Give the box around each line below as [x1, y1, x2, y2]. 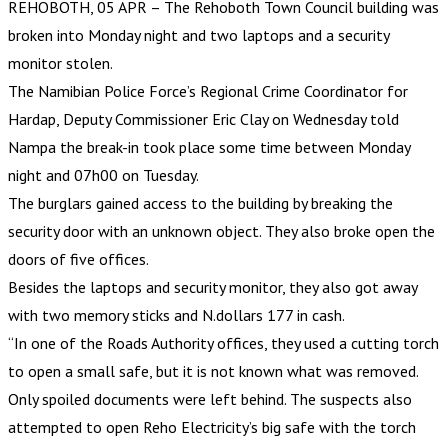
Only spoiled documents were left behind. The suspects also [8, 388, 412, 409]
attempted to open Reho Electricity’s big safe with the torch [8, 416, 416, 437]
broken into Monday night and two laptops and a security [8, 24, 389, 45]
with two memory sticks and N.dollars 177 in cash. [8, 304, 345, 325]
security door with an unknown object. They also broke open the [8, 220, 435, 241]
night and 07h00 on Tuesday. [8, 164, 199, 185]
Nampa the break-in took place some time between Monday [8, 136, 410, 157]
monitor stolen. [8, 52, 113, 73]
